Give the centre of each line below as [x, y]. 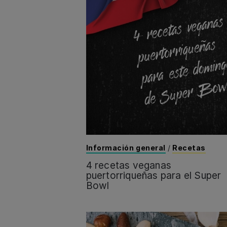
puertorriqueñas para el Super [154, 175]
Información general [126, 147]
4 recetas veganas [128, 165]
